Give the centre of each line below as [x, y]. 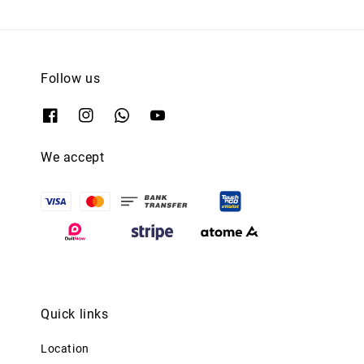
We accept [73, 157]
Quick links [75, 314]
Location [65, 349]
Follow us [71, 78]
